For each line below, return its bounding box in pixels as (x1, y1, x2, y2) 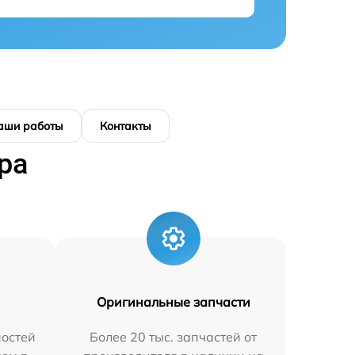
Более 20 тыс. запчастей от (90, 329, 258, 345)
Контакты (100, 119, 151, 133)
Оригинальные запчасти (96, 294, 250, 310)
